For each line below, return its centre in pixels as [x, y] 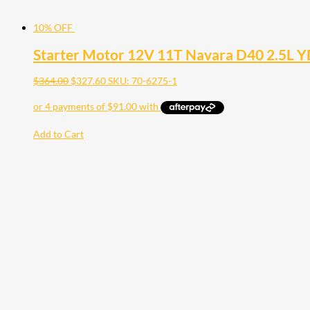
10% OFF [53, 28]
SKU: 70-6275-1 [143, 81]
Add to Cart [58, 134]
